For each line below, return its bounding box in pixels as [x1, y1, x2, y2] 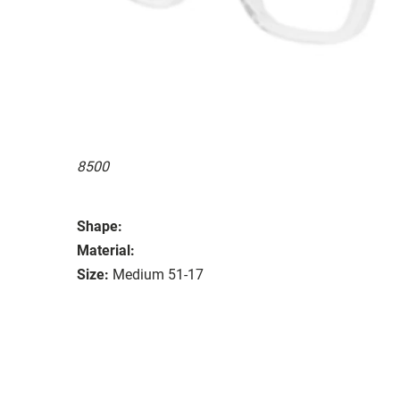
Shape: [77, 217, 122, 235]
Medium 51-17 [112, 265, 204, 283]
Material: [77, 241, 135, 259]
